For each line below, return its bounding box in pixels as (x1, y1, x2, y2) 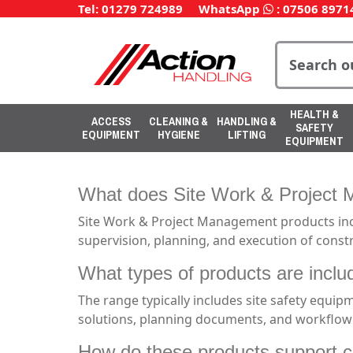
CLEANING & (149, 113, 208, 128)
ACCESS (91, 113, 131, 128)
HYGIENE (157, 127, 200, 142)
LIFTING (228, 127, 266, 142)
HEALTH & (290, 107, 339, 121)
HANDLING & (217, 113, 277, 128)
